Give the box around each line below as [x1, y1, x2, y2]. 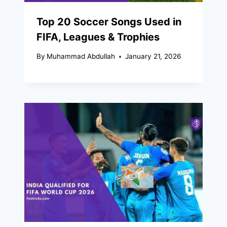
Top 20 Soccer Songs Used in [36, 15, 181, 28]
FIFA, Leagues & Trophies [36, 30, 160, 43]
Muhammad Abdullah [47, 52, 116, 61]
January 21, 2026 [125, 52, 181, 61]
